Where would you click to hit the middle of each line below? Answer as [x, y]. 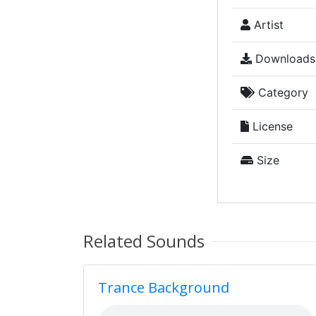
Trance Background [164, 287]
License [271, 126]
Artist [267, 25]
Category [281, 92]
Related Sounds [144, 241]
